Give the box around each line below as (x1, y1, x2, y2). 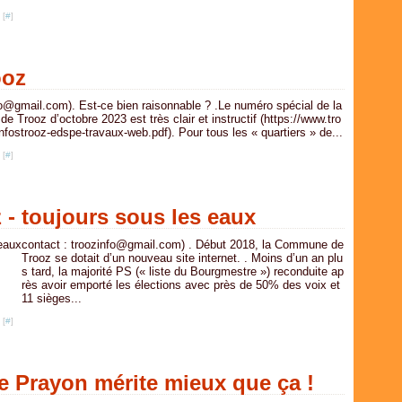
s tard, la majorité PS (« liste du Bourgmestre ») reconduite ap (22, 265, 344, 278)
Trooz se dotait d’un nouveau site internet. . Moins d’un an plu (22, 251, 343, 265)
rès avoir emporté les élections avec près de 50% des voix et (22, 278, 340, 292)
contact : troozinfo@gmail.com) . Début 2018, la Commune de (22, 238, 344, 251)
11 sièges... (22, 292, 82, 305)
